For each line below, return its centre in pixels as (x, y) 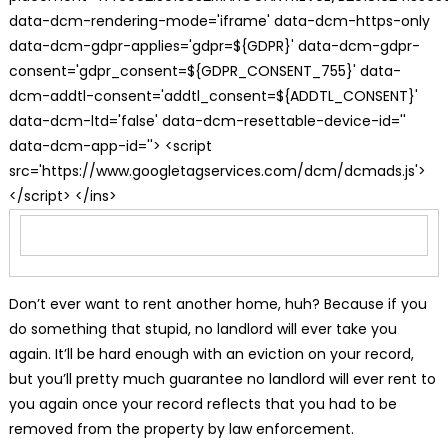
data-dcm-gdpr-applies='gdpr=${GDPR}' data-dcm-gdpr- (214, 45)
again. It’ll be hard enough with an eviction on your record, (211, 353)
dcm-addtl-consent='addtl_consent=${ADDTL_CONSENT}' (213, 95)
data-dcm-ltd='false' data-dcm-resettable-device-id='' (207, 120)
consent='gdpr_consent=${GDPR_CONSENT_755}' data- (204, 70)
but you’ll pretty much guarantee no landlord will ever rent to (222, 378)
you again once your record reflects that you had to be (202, 403)
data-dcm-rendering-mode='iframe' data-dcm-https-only (219, 20)
